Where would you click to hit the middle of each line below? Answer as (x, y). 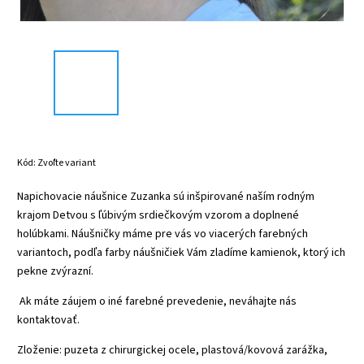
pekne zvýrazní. (55, 271)
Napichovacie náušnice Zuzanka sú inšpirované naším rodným (166, 196)
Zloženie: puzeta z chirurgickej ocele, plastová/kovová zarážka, (172, 350)
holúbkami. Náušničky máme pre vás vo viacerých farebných (162, 234)
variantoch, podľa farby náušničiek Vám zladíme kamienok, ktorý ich (181, 252)
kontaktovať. (48, 320)
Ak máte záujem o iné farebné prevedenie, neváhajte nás (157, 301)
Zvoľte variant (67, 162)
